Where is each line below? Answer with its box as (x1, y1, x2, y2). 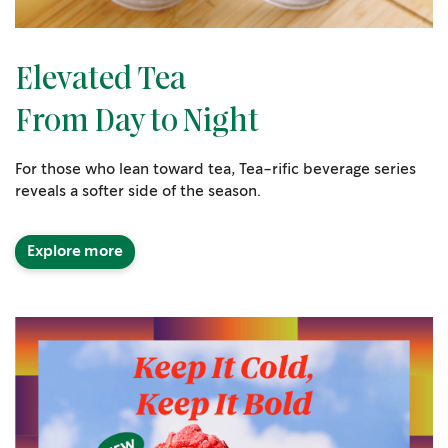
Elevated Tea (15, 65, 191, 95)
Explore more (27, 245, 123, 259)
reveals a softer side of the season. (15, 185, 261, 199)
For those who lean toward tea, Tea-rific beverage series (15, 163, 416, 177)
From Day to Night (15, 107, 259, 137)
